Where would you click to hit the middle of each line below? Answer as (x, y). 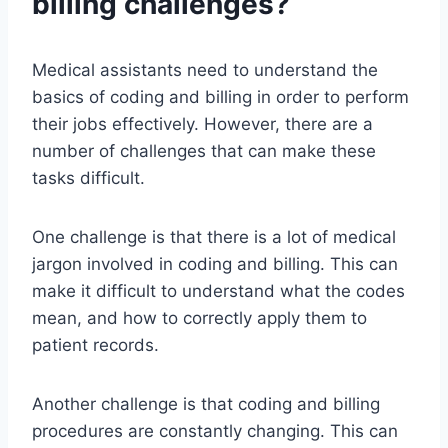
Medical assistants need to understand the (205, 70)
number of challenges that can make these (204, 151)
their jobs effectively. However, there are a (202, 124)
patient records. (95, 345)
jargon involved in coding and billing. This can (215, 264)
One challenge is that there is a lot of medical (214, 237)
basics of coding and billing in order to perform (220, 97)
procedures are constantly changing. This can (215, 431)
